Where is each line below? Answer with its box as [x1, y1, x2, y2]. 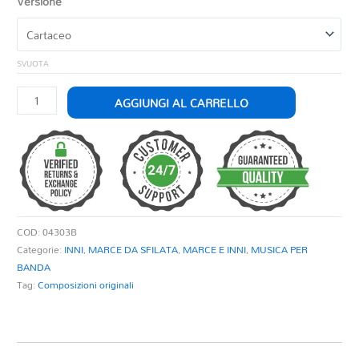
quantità [16, 119, 58, 141]
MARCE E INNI [183, 239, 247, 259]
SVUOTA [17, 55, 50, 72]
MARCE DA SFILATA [88, 239, 179, 259]
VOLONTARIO [16, 101, 90, 123]
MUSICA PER [251, 239, 309, 259]
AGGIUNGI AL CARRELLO [114, 91, 248, 114]
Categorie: [17, 239, 65, 259]
